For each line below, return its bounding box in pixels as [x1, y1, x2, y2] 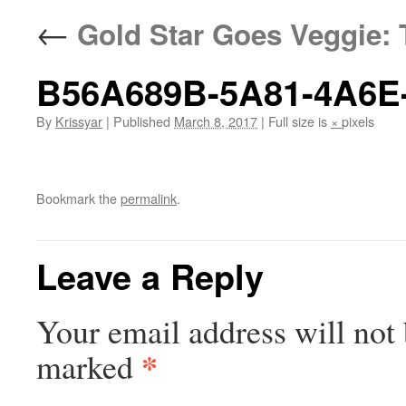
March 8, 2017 [174, 111, 257, 130]
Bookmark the [36, 188, 121, 208]
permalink [121, 188, 177, 208]
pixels [342, 111, 374, 130]
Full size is [265, 111, 331, 130]
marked [36, 344, 141, 389]
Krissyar [55, 111, 102, 130]
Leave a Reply [36, 251, 264, 302]
